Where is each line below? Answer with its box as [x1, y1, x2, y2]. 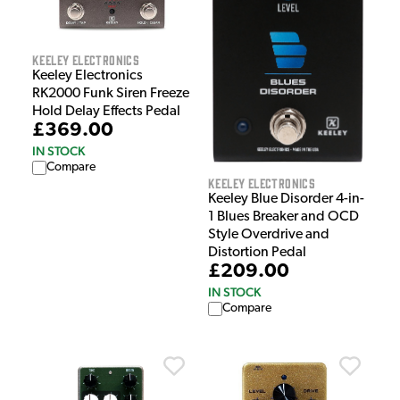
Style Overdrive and [208, 228, 329, 243]
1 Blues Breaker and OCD [208, 210, 359, 225]
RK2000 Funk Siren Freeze [32, 86, 189, 101]
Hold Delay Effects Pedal [32, 104, 180, 119]
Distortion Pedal [208, 246, 306, 261]
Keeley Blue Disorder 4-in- [208, 192, 364, 207]
